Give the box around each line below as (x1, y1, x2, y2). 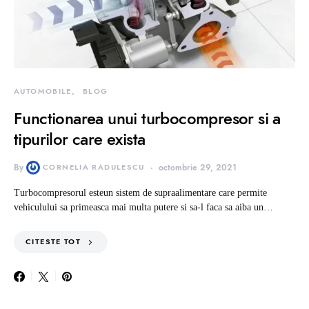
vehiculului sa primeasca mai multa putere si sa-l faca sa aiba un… (14, 201, 273, 212)
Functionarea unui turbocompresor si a (14, 106, 281, 130)
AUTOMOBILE (14, 86, 72, 97)
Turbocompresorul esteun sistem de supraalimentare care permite (14, 187, 267, 198)
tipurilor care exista (14, 127, 146, 150)
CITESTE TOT (26, 236, 81, 247)
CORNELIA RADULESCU (43, 161, 145, 172)
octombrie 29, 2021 (158, 161, 237, 173)
